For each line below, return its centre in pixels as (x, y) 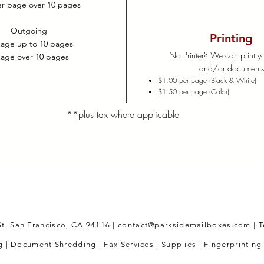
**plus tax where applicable (123, 114)
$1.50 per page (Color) (194, 92)
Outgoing (30, 31)
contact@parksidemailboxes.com (184, 225)
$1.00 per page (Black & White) (207, 80)
